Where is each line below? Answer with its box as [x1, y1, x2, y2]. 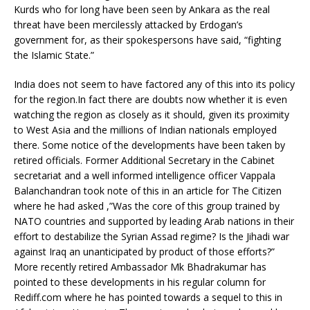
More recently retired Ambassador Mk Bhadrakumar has [14, 259, 266, 273]
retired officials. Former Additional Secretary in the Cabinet [14, 153, 275, 167]
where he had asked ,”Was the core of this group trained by [14, 199, 280, 212]
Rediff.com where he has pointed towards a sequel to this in [14, 290, 282, 304]
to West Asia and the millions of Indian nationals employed [14, 122, 277, 136]
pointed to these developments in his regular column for [14, 275, 266, 289]
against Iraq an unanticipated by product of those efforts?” [14, 244, 275, 258]
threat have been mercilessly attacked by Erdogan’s [14, 17, 243, 31]
